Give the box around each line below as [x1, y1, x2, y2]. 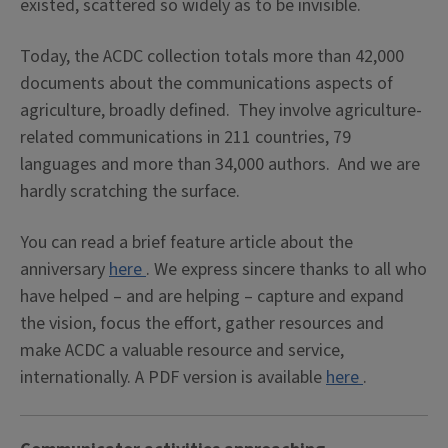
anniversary [20, 257, 109, 282]
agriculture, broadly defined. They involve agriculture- [20, 98, 422, 123]
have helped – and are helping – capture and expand [20, 284, 404, 309]
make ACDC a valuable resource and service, [20, 338, 344, 363]
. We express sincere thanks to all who [146, 257, 427, 282]
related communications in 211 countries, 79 [20, 125, 351, 150]
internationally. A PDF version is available [20, 365, 326, 390]
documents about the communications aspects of [20, 71, 393, 96]
